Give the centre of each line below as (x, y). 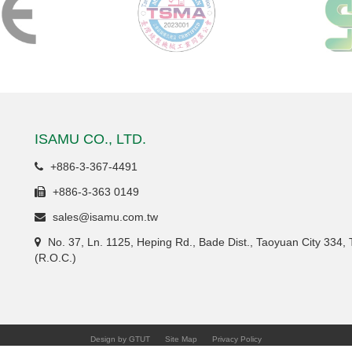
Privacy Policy (237, 339)
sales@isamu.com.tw (104, 217)
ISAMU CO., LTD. (90, 139)
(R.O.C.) (55, 258)
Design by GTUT (120, 339)
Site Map (181, 339)
